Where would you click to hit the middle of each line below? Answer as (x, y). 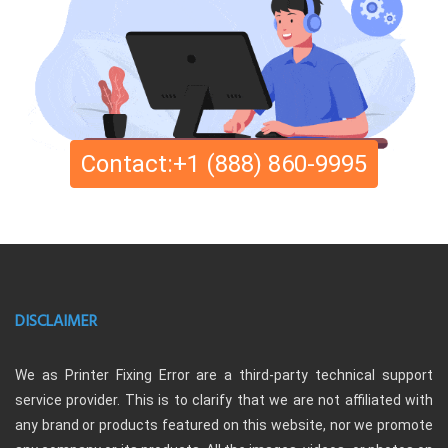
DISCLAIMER (56, 321)
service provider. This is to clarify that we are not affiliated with (224, 399)
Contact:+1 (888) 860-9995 (224, 163)
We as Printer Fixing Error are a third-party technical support (224, 374)
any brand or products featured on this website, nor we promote (224, 424)
